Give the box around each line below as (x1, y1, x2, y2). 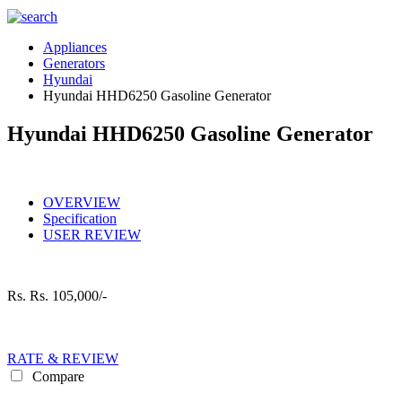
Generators (43, 56, 105, 71)
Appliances (43, 39, 107, 55)
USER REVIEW (43, 226, 141, 242)
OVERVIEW (43, 194, 120, 210)
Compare (29, 368, 84, 384)
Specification (43, 210, 117, 226)
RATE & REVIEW (7, 350, 118, 366)
